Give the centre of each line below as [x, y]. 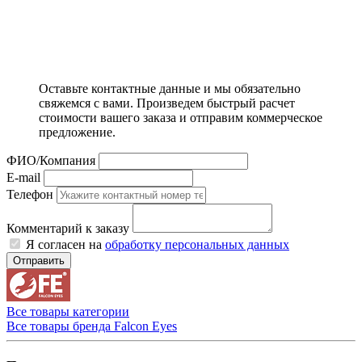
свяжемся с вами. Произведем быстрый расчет [167, 103]
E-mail [23, 178]
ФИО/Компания [51, 161]
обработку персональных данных [197, 245]
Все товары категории [68, 312]
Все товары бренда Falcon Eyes [92, 326]
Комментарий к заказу [68, 229]
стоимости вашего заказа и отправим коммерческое [181, 118]
